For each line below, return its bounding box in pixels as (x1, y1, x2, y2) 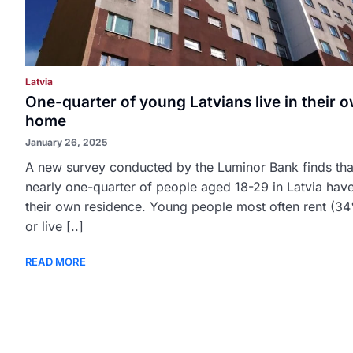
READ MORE (25, 255, 86, 268)
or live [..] (25, 218, 84, 234)
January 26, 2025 (25, 136, 107, 148)
